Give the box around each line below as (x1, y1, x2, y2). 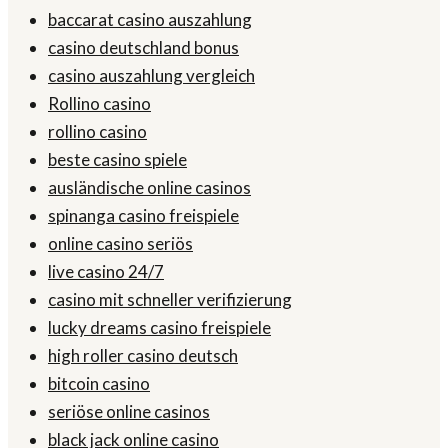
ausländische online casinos (48, 177, 251, 199)
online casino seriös (48, 233, 193, 255)
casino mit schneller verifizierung (48, 289, 292, 311)
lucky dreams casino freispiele (48, 317, 271, 339)
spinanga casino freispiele (48, 205, 239, 227)
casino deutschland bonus (48, 37, 239, 59)
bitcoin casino (48, 373, 150, 395)
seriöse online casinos (48, 401, 210, 423)
